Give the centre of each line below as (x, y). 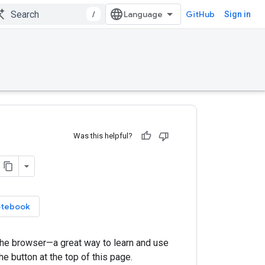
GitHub (200, 14)
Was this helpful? (103, 136)
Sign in (237, 14)
